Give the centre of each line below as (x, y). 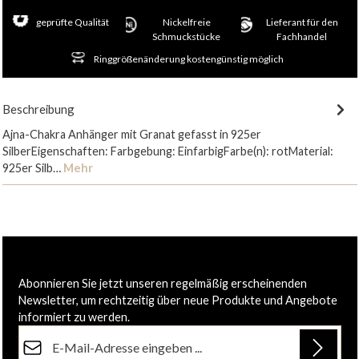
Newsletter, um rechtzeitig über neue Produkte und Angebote (177, 300)
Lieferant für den (302, 22)
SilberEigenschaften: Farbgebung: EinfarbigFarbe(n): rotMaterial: (167, 151)
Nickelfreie (186, 22)
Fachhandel (302, 36)
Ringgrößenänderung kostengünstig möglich (188, 59)
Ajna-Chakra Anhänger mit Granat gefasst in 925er (131, 134)
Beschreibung (38, 109)
